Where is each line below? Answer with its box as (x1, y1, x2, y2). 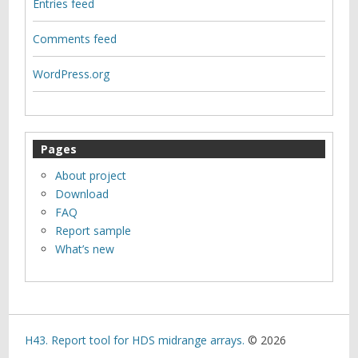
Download (55, 185, 109, 201)
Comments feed (33, 30, 117, 46)
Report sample (55, 222, 132, 238)
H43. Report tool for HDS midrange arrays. (25, 332, 245, 348)
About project (55, 167, 127, 183)
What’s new (55, 241, 115, 257)
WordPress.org (33, 66, 110, 82)
